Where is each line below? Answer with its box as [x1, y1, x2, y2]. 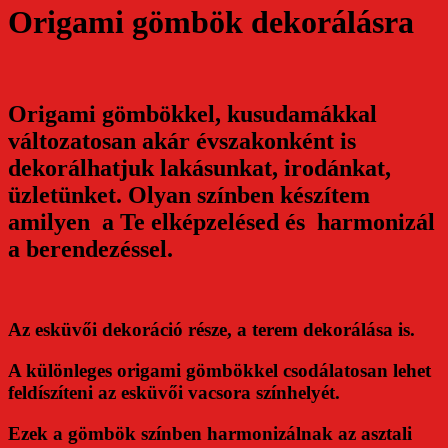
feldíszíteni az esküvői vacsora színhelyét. [8, 381, 340, 403]
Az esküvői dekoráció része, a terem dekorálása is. [8, 319, 415, 341]
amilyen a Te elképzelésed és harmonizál [8, 208, 435, 235]
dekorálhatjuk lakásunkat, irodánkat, [8, 154, 391, 181]
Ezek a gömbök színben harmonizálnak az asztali [8, 422, 412, 444]
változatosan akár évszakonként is [8, 127, 356, 154]
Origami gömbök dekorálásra [8, 4, 414, 41]
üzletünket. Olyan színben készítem [8, 181, 370, 208]
